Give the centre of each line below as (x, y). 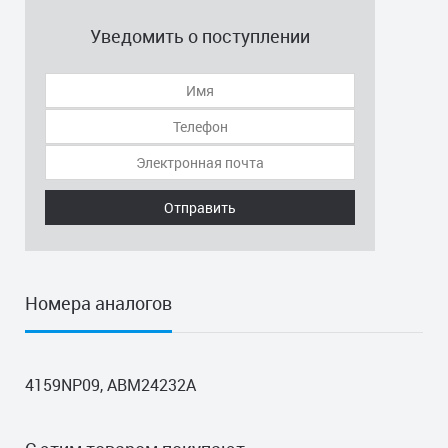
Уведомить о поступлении (200, 36)
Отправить (200, 207)
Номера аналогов (98, 303)
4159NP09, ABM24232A (110, 385)
